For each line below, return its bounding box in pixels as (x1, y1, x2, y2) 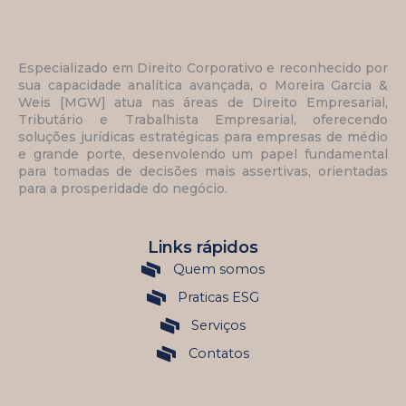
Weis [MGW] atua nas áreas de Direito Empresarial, (18, 93, 388, 111)
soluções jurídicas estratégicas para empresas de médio (18, 128, 388, 145)
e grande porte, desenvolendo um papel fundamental (18, 145, 388, 162)
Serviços (191, 317, 246, 333)
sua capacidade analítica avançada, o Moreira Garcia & (18, 76, 388, 93)
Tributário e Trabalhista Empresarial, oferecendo (18, 111, 388, 128)
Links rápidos (148, 237, 258, 257)
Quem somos (172, 261, 265, 277)
